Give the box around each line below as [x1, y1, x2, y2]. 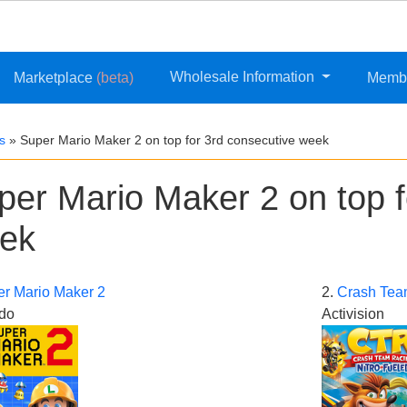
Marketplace [14, 70, 97, 86]
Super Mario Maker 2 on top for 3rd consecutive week [20, 133, 329, 148]
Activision [321, 306, 384, 323]
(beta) [96, 70, 134, 86]
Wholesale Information [170, 69, 319, 85]
